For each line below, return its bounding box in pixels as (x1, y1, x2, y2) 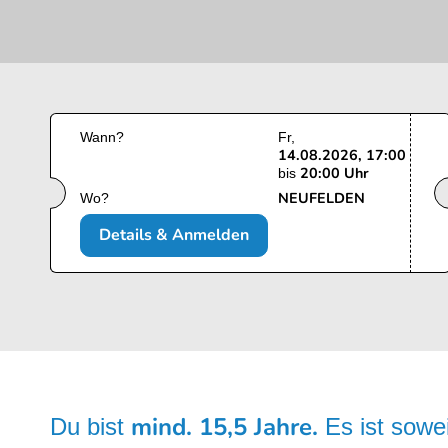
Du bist (50, 413, 131, 441)
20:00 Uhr (300, 163, 369, 184)
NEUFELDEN (278, 188, 365, 209)
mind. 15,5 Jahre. (131, 411, 325, 444)
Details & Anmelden (99, 224, 249, 247)
